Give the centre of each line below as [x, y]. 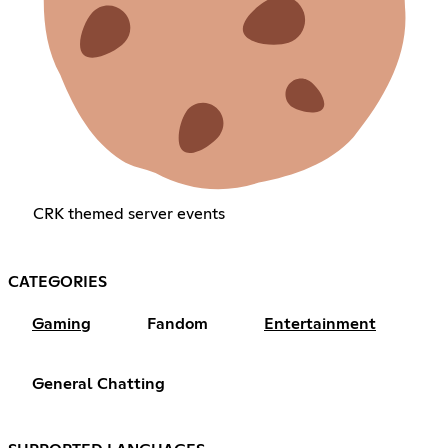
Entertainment [320, 323]
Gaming [61, 323]
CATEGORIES [57, 281]
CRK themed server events [128, 213]
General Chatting [98, 383]
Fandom [177, 323]
